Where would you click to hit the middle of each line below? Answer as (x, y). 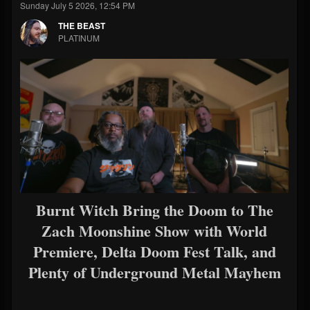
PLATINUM (79, 38)
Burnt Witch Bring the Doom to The (154, 210)
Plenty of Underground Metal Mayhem (154, 272)
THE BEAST (82, 26)
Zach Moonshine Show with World (154, 231)
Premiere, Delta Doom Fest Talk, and (154, 252)
